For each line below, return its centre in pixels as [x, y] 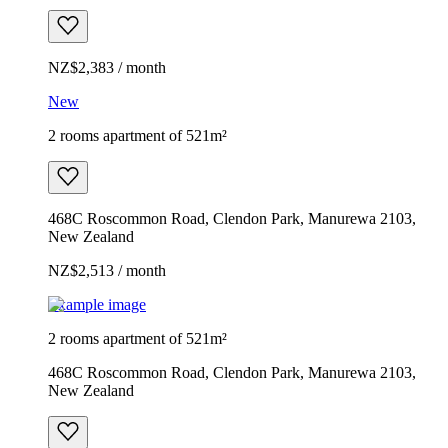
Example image [97, 304]
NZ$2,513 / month [107, 270]
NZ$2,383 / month [107, 67]
